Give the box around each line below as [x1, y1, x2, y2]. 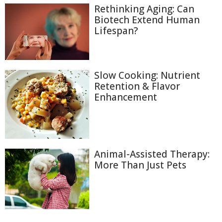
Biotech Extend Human [94, 13, 200, 27]
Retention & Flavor [94, 79, 180, 93]
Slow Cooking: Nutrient [94, 68, 200, 82]
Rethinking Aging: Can [94, 2, 194, 16]
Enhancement [94, 90, 157, 104]
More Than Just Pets [94, 159, 186, 172]
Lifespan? [94, 24, 138, 38]
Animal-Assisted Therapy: [94, 148, 210, 161]
